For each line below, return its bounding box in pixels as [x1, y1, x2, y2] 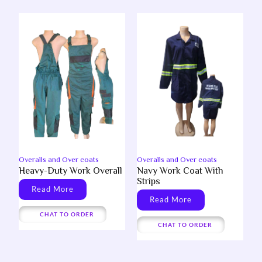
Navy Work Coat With [137, 166, 223, 177]
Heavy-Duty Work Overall [19, 166, 122, 177]
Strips [137, 176, 160, 187]
